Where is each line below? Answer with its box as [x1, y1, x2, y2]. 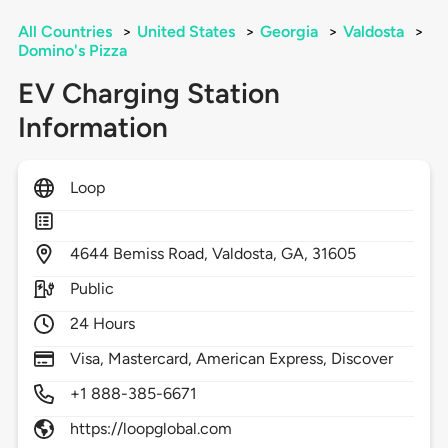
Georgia [259, 22, 318, 42]
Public [69, 279, 114, 299]
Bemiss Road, [112, 244, 213, 264]
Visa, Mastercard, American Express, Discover [69, 349, 394, 369]
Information [17, 110, 168, 145]
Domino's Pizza [17, 41, 127, 61]
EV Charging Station [17, 76, 280, 111]
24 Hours [69, 314, 136, 334]
